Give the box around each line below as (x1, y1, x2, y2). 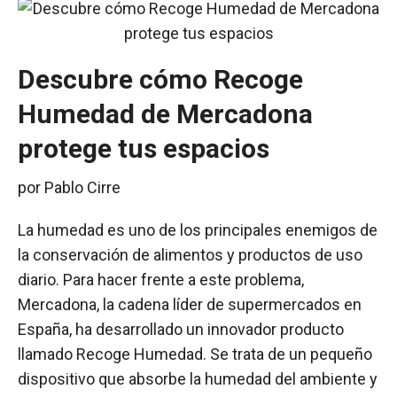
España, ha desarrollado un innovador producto (18, 320, 344, 339)
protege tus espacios (18, 133, 269, 164)
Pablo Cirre (44, 178, 121, 197)
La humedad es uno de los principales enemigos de (18, 221, 378, 239)
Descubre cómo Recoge (18, 64, 303, 95)
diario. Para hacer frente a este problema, (18, 270, 304, 289)
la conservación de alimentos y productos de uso (18, 245, 362, 264)
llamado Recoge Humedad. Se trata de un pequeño (18, 345, 372, 363)
